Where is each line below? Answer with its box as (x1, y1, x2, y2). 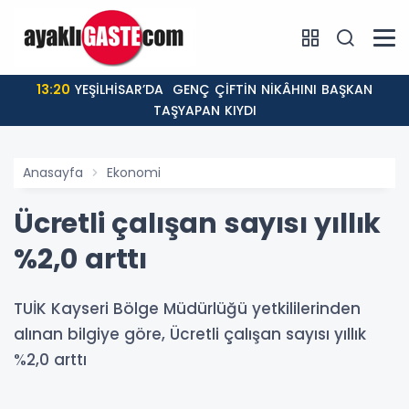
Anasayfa (23, 163, 83, 182)
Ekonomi (107, 163, 161, 182)
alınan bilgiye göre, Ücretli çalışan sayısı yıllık (14, 323, 366, 345)
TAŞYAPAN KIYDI (152, 101, 257, 120)
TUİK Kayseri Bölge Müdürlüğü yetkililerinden (14, 298, 361, 320)
